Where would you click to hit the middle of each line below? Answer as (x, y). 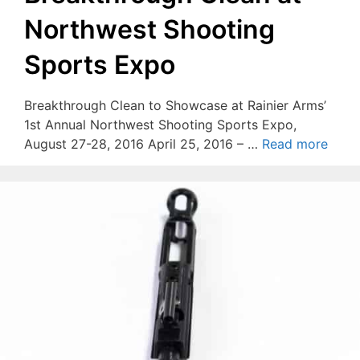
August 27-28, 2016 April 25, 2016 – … (143, 143)
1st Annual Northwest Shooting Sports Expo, (160, 124)
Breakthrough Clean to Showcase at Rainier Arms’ (175, 105)
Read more (295, 143)
